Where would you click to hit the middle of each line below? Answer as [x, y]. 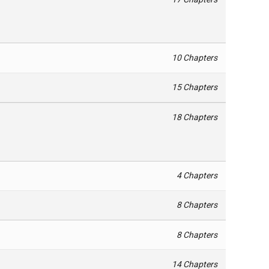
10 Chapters [195, 57]
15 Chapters [195, 87]
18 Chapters [195, 117]
